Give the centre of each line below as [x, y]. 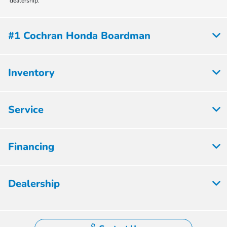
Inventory [31, 73]
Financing [31, 147]
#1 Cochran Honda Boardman [79, 36]
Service [26, 110]
